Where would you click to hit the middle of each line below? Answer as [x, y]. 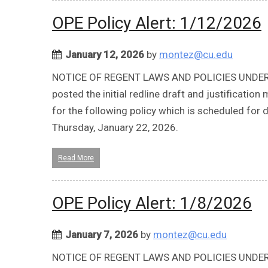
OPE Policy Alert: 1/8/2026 [152, 203]
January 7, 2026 [102, 234]
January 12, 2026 [105, 54]
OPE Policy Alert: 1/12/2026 [157, 23]
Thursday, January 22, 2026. [115, 127]
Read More [76, 158]
